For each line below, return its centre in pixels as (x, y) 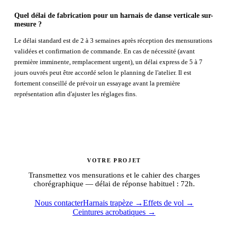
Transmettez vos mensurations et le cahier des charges (114, 175)
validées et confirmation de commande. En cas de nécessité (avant (105, 51)
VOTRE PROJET (114, 161)
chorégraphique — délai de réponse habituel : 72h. (114, 183)
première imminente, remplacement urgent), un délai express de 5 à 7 (108, 62)
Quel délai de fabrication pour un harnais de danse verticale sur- (114, 16)
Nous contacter (59, 203)
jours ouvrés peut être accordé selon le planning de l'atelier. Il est (103, 73)
